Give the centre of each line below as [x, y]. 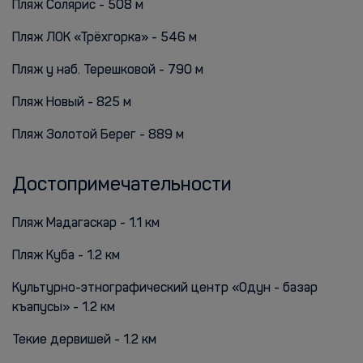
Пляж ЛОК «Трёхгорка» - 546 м [105, 38]
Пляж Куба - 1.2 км [66, 256]
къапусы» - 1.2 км [64, 308]
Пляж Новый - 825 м [72, 103]
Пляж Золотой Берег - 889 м [98, 135]
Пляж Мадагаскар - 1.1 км [86, 224]
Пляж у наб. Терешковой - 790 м [108, 70]
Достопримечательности [122, 186]
